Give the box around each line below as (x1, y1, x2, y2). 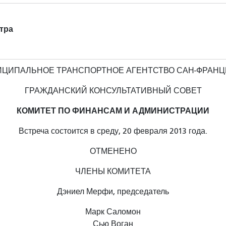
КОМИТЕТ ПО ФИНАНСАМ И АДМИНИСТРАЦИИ (17, 106, 209, 116)
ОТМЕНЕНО (89, 147, 137, 156)
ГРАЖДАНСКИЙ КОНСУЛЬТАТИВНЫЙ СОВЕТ (24, 86, 202, 95)
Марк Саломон (85, 207, 141, 216)
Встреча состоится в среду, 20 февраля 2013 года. (19, 127, 207, 136)
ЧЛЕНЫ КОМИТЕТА (75, 167, 151, 176)
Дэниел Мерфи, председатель (57, 187, 169, 196)
